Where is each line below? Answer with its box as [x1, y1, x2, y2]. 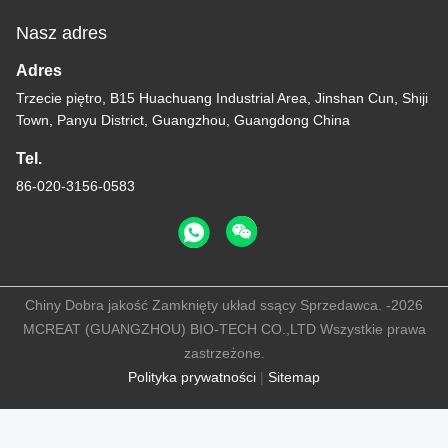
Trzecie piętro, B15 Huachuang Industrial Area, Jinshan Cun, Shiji [16, 89, 428, 106]
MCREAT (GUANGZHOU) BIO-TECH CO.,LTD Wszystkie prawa [22, 320, 426, 337]
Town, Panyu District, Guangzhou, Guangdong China [16, 111, 350, 128]
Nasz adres [16, 22, 107, 43]
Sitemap [268, 368, 320, 385]
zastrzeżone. [183, 344, 265, 361]
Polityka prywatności [128, 368, 256, 385]
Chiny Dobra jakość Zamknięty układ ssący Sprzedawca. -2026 [25, 296, 423, 313]
